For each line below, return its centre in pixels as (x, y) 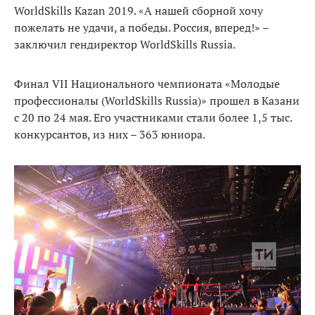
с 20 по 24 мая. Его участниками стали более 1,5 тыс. (153, 117)
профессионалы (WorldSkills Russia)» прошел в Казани (157, 100)
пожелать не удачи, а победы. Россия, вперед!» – (141, 27)
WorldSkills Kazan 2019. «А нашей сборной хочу (139, 10)
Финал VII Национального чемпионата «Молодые (147, 83)
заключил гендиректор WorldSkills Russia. (125, 44)
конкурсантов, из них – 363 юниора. (110, 134)
